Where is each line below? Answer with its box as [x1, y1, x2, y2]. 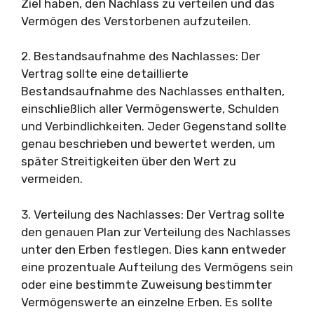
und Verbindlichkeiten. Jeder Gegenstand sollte [21, 119, 287, 133]
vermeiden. [21, 172, 83, 186]
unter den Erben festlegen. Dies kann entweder [21, 242, 286, 257]
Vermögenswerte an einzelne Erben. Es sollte [21, 294, 273, 309]
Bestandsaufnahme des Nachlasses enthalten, [21, 84, 285, 98]
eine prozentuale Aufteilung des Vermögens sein [21, 259, 293, 274]
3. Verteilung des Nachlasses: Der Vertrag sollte [21, 207, 285, 221]
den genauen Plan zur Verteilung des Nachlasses [21, 224, 291, 239]
